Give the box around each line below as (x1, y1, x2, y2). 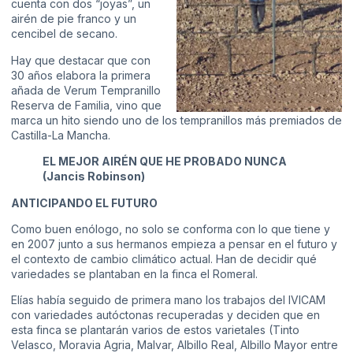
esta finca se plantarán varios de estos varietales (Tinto (11, 323, 299, 337)
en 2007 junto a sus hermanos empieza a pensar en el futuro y (11, 236, 337, 251)
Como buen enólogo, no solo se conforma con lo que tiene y (11, 221, 330, 236)
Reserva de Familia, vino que (11, 98, 162, 112)
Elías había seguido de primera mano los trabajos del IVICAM (11, 293, 325, 307)
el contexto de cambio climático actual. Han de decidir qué (11, 251, 317, 266)
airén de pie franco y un (11, 12, 136, 26)
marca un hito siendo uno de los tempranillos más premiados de (11, 113, 342, 127)
